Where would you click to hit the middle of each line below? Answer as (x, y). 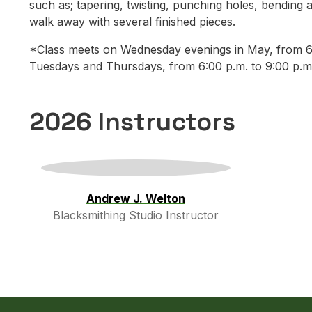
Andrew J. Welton (135, 199)
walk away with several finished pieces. (132, 22)
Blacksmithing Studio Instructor (135, 216)
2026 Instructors (132, 122)
